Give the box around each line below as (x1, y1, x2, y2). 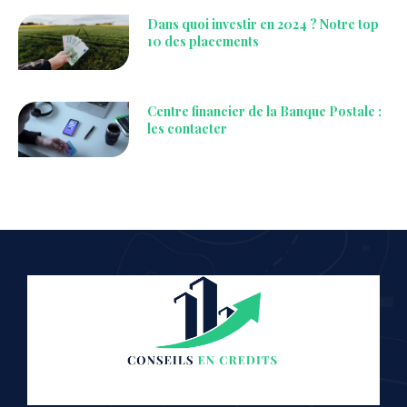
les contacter (147, 119, 228, 137)
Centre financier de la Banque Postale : (147, 102, 382, 120)
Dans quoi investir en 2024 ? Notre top (147, 15, 380, 33)
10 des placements (147, 32, 260, 50)
